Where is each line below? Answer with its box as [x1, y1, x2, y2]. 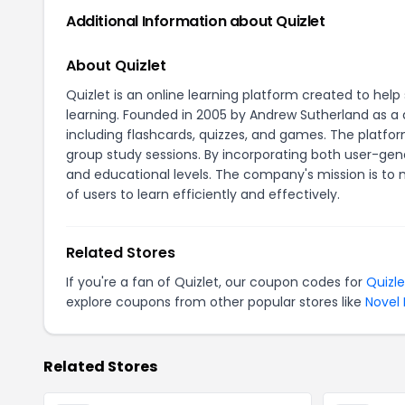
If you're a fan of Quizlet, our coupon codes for [66, 273, 366, 291]
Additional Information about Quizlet [66, 11, 325, 32]
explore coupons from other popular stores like [66, 293, 365, 311]
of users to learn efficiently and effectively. [66, 185, 340, 203]
